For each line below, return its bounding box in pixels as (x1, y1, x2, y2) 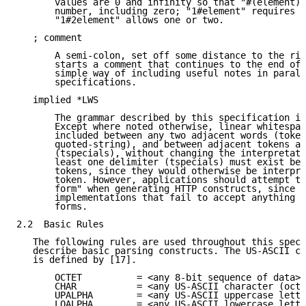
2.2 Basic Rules (16, 219, 104, 230)
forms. (16, 201, 87, 212)
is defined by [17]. (16, 254, 137, 266)
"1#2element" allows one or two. (16, 14, 224, 26)
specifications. (16, 76, 137, 88)
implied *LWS (16, 94, 98, 106)
